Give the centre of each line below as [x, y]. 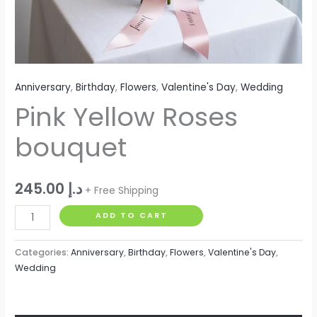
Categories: [43, 253]
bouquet [71, 148]
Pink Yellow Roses [127, 117]
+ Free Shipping [122, 191]
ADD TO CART [131, 216]
